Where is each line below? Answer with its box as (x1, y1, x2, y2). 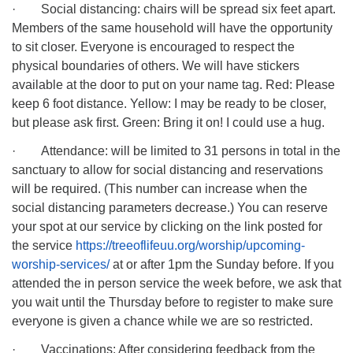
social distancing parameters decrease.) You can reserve (12, 201, 328, 214)
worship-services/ (12, 258, 113, 271)
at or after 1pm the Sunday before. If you (113, 258, 334, 271)
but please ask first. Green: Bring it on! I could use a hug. (12, 116, 325, 129)
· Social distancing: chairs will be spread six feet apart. (12, 2, 336, 16)
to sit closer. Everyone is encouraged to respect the (12, 40, 295, 54)
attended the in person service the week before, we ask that (12, 277, 341, 290)
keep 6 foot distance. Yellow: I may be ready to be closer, (12, 97, 326, 110)
